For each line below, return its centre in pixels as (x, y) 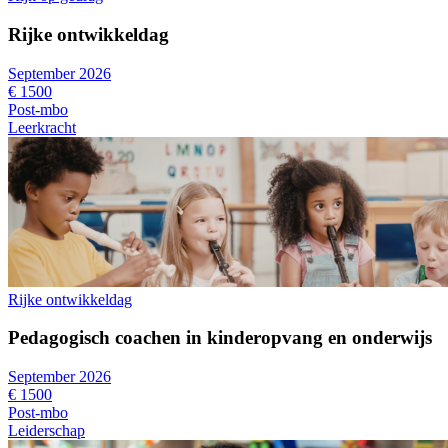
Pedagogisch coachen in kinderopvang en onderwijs (220, 338)
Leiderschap (46, 431)
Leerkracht (42, 127)
